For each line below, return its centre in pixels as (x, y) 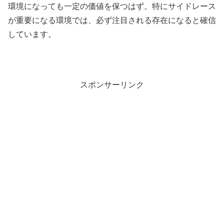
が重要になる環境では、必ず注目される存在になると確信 (112, 20)
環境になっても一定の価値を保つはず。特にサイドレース (112, 6)
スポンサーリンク (112, 85)
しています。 (32, 34)
